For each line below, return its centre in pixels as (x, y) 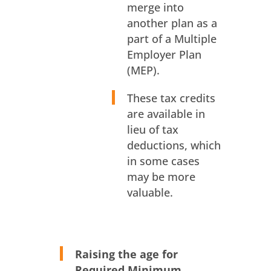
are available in (166, 114)
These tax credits (171, 98)
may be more (161, 177)
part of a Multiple (171, 39)
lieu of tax (152, 130)
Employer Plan (164, 55)
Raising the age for (126, 254)
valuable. (150, 193)
